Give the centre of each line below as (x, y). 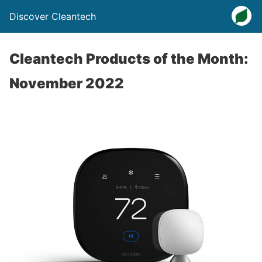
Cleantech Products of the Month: (129, 59)
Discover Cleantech (53, 16)
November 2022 (67, 83)
